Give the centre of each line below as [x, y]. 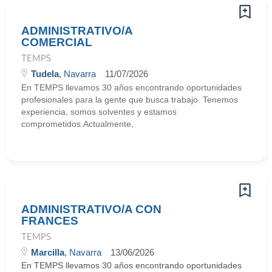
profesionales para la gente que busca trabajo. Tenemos [130, 100]
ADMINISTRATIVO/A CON [91, 209]
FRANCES [50, 221]
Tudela [45, 74]
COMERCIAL [57, 42]
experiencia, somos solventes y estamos [99, 112]
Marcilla [48, 252]
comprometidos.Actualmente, [77, 124]
